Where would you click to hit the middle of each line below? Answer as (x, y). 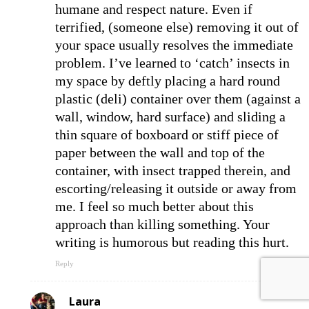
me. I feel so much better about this (154, 207)
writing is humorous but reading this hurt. (172, 242)
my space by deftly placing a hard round (168, 81)
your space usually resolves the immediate (174, 45)
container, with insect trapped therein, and (173, 171)
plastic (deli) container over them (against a (178, 99)
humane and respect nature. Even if (154, 9)
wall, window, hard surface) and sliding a (170, 117)
